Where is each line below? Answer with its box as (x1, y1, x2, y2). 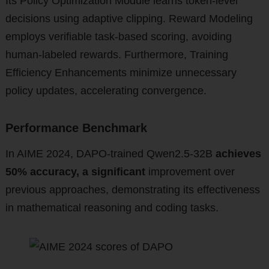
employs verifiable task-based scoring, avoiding (5, 31, 232, 43)
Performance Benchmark (5, 121, 147, 135)
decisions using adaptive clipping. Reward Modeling (5, 13, 253, 25)
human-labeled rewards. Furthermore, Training (5, 49, 228, 61)
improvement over (145, 166, 235, 178)
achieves (215, 148, 261, 160)
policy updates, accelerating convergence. (5, 85, 207, 97)
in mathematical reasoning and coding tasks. (5, 202, 219, 214)
